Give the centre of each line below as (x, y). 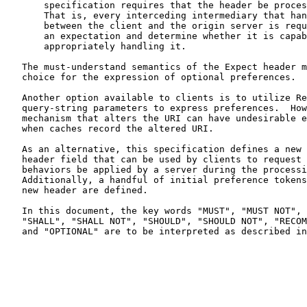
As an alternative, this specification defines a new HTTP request (14, 149)
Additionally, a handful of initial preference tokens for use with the (14, 180)
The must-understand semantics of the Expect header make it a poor (14, 66)
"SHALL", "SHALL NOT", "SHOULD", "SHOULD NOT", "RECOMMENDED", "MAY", (14, 221)
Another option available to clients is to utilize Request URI (14, 97)
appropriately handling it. (25, 46)
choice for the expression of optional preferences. (14, 77)
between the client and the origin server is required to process (25, 25)
